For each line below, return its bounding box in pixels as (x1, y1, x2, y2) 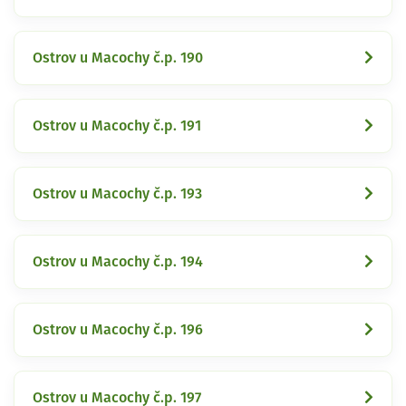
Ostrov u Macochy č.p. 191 (33, 118, 201, 133)
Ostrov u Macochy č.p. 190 (33, 50, 203, 65)
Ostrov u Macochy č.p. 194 (33, 254, 203, 269)
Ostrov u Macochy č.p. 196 (33, 322, 203, 337)
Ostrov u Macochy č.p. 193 (33, 186, 202, 201)
